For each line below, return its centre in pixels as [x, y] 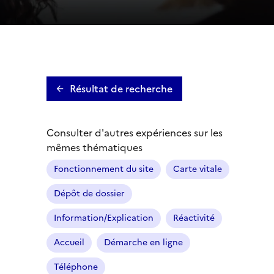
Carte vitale [198, 169]
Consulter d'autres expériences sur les [135, 132]
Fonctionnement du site [104, 169]
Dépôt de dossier [89, 193]
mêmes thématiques [94, 147]
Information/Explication [104, 218]
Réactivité [194, 218]
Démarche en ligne [143, 242]
